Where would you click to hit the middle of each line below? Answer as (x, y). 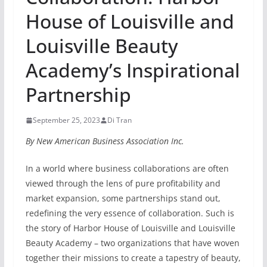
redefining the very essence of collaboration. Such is (130, 213)
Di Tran (119, 120)
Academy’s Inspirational (133, 70)
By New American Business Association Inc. (105, 141)
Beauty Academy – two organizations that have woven (132, 243)
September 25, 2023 (66, 120)
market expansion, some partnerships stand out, (123, 198)
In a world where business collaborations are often (127, 169)
